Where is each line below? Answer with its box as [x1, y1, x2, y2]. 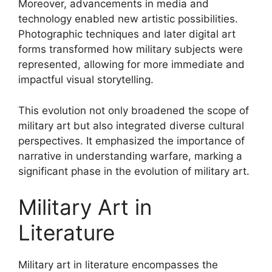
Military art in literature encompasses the [18, 259, 218, 271]
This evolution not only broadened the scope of [18, 104, 249, 117]
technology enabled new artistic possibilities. [18, 13, 238, 25]
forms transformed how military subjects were [18, 43, 243, 55]
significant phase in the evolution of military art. [18, 165, 250, 177]
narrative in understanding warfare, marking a [18, 149, 242, 162]
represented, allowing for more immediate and [18, 58, 245, 70]
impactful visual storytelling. [18, 73, 154, 86]
